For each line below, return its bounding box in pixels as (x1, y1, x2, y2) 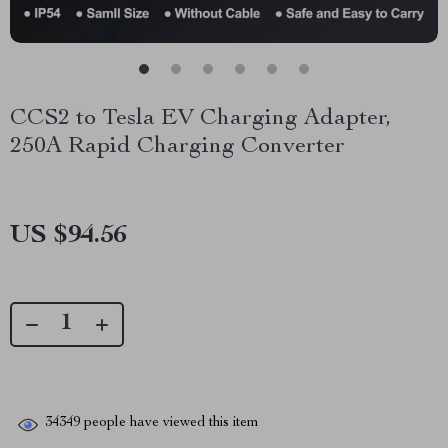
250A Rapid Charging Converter (10, 135, 345, 159)
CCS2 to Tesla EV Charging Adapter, (10, 107, 391, 131)
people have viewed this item (80, 416, 259, 431)
